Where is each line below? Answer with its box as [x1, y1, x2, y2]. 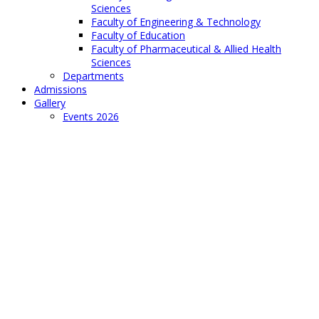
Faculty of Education [91, 28, 185, 42]
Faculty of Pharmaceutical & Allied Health [91, 41, 281, 56]
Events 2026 [63, 109, 119, 123]
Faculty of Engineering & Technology [91, 14, 261, 28]
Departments [63, 68, 124, 83]
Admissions [34, 82, 87, 96]
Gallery [34, 95, 66, 110]
